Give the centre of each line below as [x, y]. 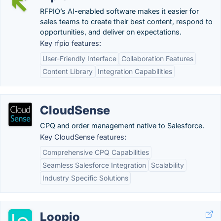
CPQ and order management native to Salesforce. [122, 126]
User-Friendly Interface [79, 58]
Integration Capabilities [135, 71]
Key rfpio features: [71, 43]
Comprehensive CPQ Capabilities [96, 152]
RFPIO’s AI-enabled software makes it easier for [119, 11]
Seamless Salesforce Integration [94, 165]
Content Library [68, 71]
